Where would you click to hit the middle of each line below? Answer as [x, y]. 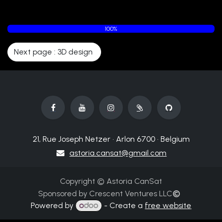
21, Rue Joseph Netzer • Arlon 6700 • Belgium [111, 139]
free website [168, 205]
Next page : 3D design [54, 52]
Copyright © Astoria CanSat [111, 181]
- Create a [124, 205]
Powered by [53, 205]
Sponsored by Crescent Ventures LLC [105, 193]
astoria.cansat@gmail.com [118, 153]
